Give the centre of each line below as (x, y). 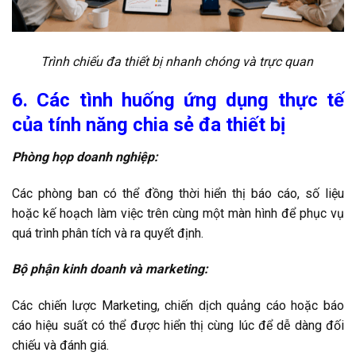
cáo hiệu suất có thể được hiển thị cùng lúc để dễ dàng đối (178, 326)
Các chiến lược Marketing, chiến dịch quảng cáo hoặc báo (178, 306)
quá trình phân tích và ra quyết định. (108, 233)
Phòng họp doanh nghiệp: (85, 157)
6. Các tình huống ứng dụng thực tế (178, 100)
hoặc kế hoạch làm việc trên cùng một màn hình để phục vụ (178, 213)
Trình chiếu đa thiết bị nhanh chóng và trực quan (178, 62)
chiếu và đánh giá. (60, 346)
